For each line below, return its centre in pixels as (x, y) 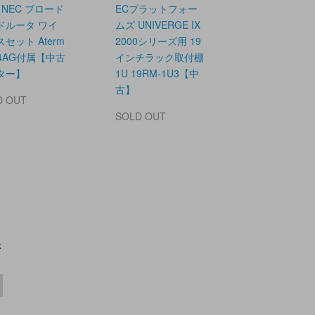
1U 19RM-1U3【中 (157, 73)
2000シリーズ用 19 (158, 41)
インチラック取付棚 (159, 57)
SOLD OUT (140, 116)
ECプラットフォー (156, 9)
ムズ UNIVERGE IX (157, 25)
